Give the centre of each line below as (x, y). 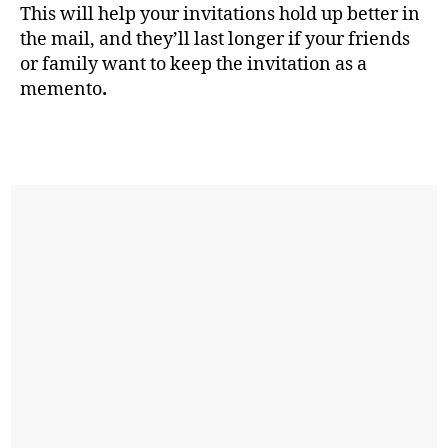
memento (61, 90)
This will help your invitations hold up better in (220, 15)
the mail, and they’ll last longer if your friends (215, 40)
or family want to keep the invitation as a (193, 65)
